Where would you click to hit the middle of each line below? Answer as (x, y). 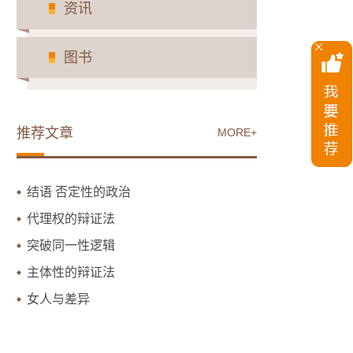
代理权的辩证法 (71, 218)
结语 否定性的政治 (79, 191)
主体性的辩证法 (71, 272)
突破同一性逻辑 (71, 245)
